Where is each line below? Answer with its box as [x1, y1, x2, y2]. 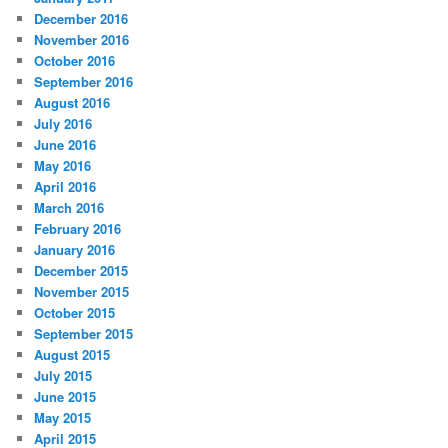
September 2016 [34, 71, 134, 91]
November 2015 [34, 281, 130, 301]
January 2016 [34, 239, 116, 259]
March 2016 [34, 197, 105, 217]
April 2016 [34, 176, 97, 196]
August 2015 [34, 344, 111, 364]
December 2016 [34, 8, 129, 28]
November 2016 [34, 29, 130, 49]
